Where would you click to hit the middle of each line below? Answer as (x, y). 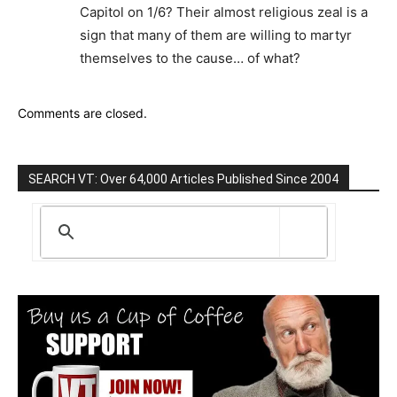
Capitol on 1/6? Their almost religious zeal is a (224, 12)
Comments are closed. (82, 113)
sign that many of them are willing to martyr (216, 35)
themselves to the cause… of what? (190, 58)
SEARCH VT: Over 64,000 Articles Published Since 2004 (183, 179)
